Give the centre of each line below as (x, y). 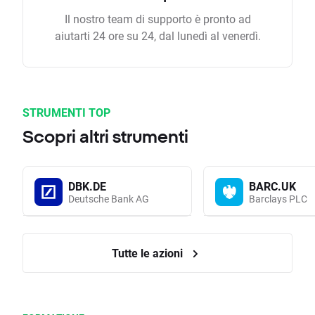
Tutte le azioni (148, 253)
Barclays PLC (278, 199)
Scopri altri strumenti (105, 137)
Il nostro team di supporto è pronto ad (157, 19)
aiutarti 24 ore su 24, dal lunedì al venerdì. (157, 36)
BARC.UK (272, 186)
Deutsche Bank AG (109, 199)
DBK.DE (87, 186)
